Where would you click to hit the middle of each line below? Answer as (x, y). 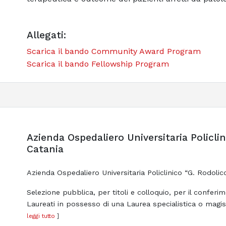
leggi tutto (41, 216)
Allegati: (46, 35)
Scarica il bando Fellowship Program (98, 64)
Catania (45, 149)
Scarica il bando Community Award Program (114, 51)
